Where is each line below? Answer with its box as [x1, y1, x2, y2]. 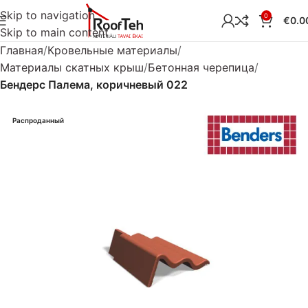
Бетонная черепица [148, 60, 254, 74]
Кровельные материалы [47, 43, 177, 57]
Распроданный [12, 116, 64, 124]
